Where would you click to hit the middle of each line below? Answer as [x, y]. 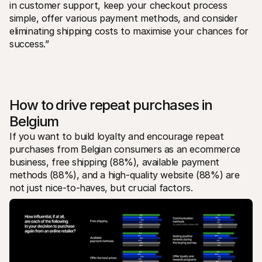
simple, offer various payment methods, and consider [124, 18]
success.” [29, 44]
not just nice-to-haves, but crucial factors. [101, 187]
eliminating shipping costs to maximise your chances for [129, 31]
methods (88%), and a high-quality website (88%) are [125, 175]
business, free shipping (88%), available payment [114, 162]
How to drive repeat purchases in [111, 105]
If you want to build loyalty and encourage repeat [117, 136]
